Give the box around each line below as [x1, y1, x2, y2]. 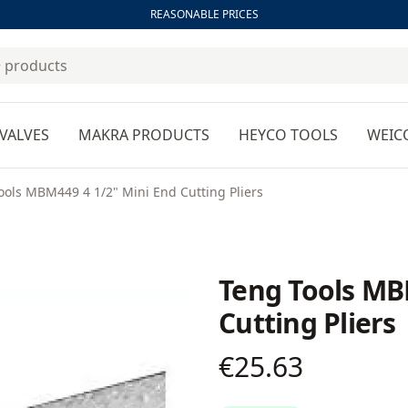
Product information [218, 351, 360, 371]
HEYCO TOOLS [238, 125, 338, 145]
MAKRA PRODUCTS [77, 125, 209, 145]
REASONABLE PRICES [149, 6, 259, 22]
